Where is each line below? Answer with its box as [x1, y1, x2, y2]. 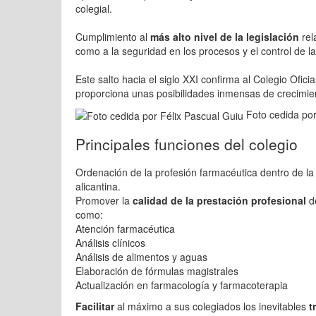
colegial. [75, 1, 112, 16]
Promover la [75, 193, 133, 208]
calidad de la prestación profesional [133, 193, 306, 208]
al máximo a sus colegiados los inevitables [114, 299, 309, 314]
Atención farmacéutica [75, 221, 175, 236]
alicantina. [75, 179, 121, 194]
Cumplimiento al [75, 30, 150, 44]
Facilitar [75, 299, 114, 314]
